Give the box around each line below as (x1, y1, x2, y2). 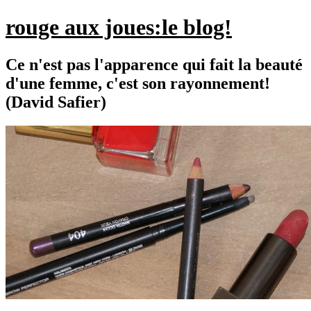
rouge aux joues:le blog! (6, 15, 232, 40)
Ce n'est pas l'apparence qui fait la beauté (6, 55, 303, 74)
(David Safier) (6, 92, 106, 111)
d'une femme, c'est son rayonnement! (6, 74, 270, 92)
